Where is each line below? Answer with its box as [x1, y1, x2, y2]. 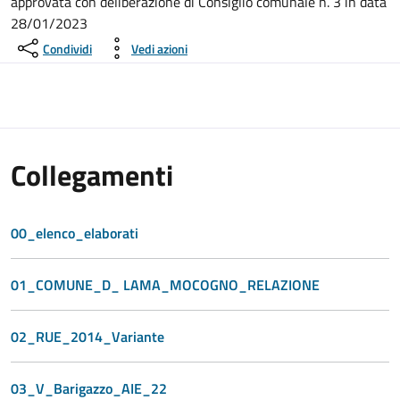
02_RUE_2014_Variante [11, 326, 164, 347]
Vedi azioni [131, 38, 187, 58]
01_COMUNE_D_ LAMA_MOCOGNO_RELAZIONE [11, 274, 320, 296]
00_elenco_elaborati [11, 222, 138, 244]
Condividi [43, 38, 92, 58]
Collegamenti [11, 154, 173, 196]
